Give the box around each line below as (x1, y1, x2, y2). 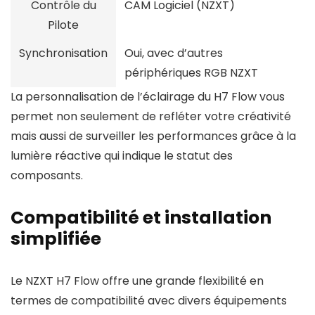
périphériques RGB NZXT (124, 65, 258, 81)
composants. (11, 167, 83, 184)
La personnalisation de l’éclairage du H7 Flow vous (11, 89, 285, 105)
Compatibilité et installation (11, 205, 271, 230)
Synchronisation (19, 45, 108, 61)
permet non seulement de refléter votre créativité (11, 108, 291, 124)
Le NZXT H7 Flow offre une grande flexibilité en (11, 273, 264, 289)
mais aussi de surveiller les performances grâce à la (11, 128, 296, 144)
